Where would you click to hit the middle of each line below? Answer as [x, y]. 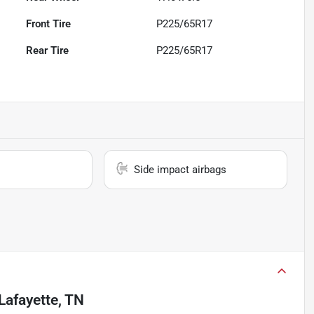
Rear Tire [48, 51]
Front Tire [49, 24]
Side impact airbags [180, 170]
